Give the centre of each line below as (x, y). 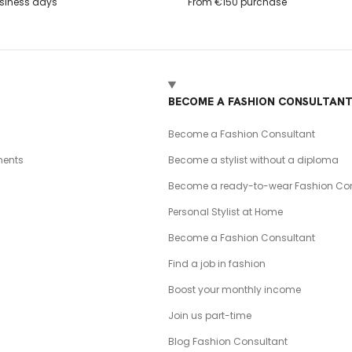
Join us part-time (209, 315)
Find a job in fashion (216, 263)
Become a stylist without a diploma (253, 159)
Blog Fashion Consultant (227, 341)
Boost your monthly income (234, 289)
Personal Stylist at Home (225, 211)
